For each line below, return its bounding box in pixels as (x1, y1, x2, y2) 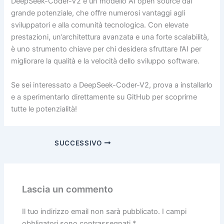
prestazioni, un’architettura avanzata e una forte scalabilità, (11, 32, 209, 42)
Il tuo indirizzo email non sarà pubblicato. (22, 207, 160, 216)
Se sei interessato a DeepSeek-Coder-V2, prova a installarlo (11, 80, 213, 89)
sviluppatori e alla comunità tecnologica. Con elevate (11, 20, 189, 30)
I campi (162, 207, 187, 216)
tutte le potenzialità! (11, 104, 77, 113)
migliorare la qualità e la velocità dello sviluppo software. (11, 56, 200, 66)
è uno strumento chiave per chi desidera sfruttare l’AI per (11, 44, 202, 54)
